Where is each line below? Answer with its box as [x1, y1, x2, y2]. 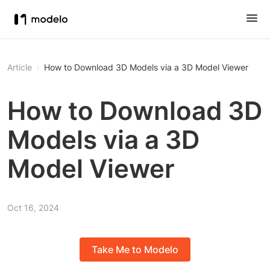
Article [7, 62, 32, 72]
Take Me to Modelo [92, 243, 178, 256]
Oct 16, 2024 [7, 202, 59, 213]
